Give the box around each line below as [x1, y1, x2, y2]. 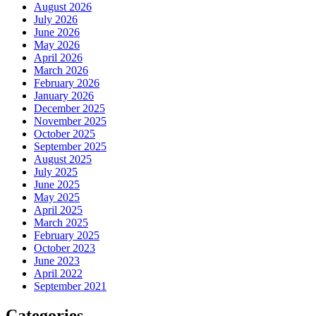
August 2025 [34, 152, 92, 165]
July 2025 [34, 165, 78, 178]
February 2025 [34, 229, 99, 241]
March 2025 [34, 216, 88, 229]
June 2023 [34, 254, 80, 267]
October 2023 [34, 241, 95, 254]
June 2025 [34, 178, 80, 190]
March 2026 [34, 63, 88, 76]
